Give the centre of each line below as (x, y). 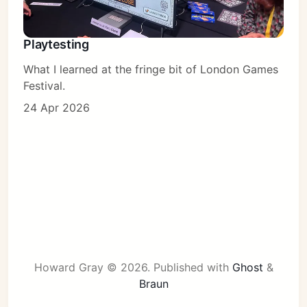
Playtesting (56, 44)
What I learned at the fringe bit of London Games (151, 69)
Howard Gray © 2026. (94, 267)
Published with (193, 267)
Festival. (45, 85)
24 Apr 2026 (57, 107)
